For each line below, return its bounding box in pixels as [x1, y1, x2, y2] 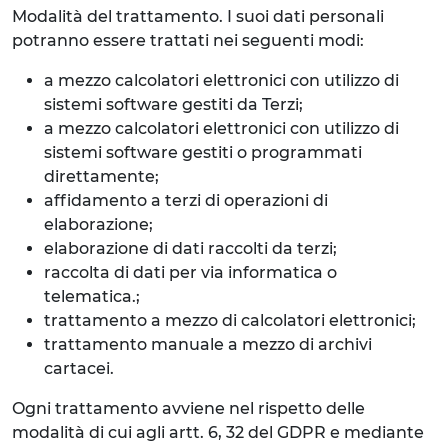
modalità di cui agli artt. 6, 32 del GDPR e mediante [12, 423, 424, 442]
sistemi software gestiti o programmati [44, 143, 362, 162]
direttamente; [44, 167, 159, 186]
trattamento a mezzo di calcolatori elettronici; [44, 311, 416, 330]
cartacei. [44, 359, 114, 378]
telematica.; [44, 287, 140, 306]
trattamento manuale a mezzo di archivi [44, 335, 372, 354]
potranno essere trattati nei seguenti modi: [12, 31, 364, 50]
